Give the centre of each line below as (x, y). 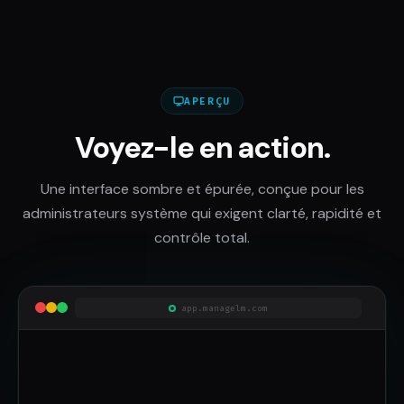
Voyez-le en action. (202, 148)
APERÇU (207, 101)
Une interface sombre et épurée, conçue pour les (202, 188)
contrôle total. (202, 237)
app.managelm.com (225, 308)
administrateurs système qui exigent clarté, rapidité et (202, 213)
